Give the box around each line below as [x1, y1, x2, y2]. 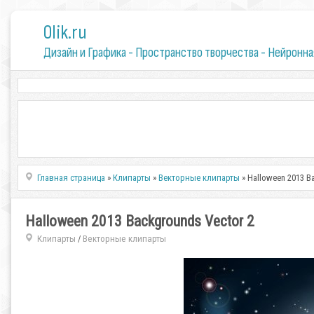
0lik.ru [43, 21, 87, 44]
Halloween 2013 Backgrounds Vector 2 [25, 212, 254, 230]
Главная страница [37, 172, 106, 183]
